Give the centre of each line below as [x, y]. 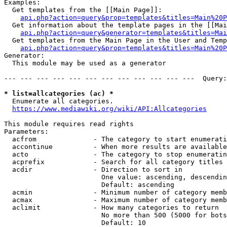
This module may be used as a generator [85, 63]
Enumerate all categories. [59, 101]
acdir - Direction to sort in [93, 169]
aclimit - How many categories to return [111, 207]
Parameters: [26, 131]
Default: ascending [89, 185]
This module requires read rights [69, 124]
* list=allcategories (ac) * [59, 93]
